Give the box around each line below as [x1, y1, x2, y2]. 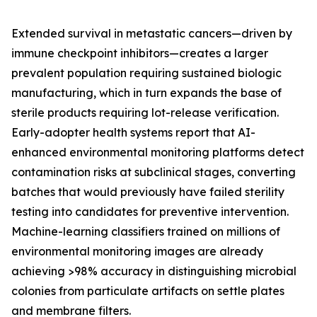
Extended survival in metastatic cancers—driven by [11, 26, 292, 41]
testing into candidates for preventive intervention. [11, 204, 289, 219]
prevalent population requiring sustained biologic [11, 66, 282, 81]
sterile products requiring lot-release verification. [11, 105, 279, 120]
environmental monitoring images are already [11, 244, 263, 259]
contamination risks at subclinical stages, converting [11, 165, 296, 180]
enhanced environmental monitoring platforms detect [11, 145, 304, 160]
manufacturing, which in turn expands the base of [11, 86, 282, 100]
